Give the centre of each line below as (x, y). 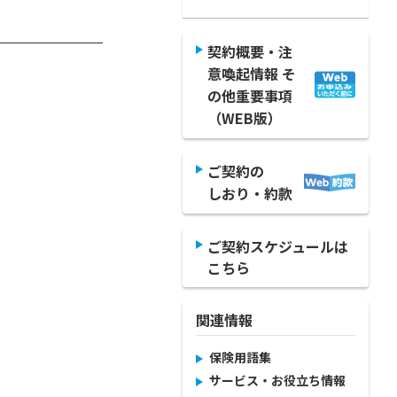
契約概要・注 (250, 51)
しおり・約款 (250, 193)
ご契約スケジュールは (278, 246)
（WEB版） (245, 117)
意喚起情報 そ (252, 73)
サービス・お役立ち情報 (277, 380)
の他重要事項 (250, 95)
